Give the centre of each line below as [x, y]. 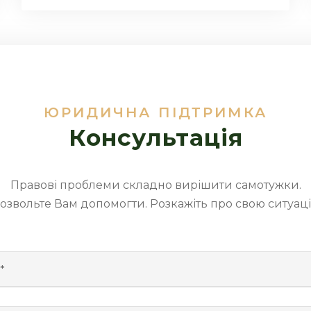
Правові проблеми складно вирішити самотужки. [155, 185]
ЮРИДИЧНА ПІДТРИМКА [155, 112]
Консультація [155, 137]
